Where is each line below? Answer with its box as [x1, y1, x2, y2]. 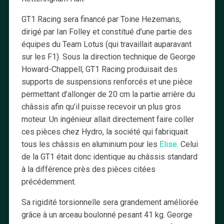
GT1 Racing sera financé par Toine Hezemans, [21, 14, 181, 24]
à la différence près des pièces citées [21, 164, 155, 174]
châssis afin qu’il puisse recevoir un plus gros [21, 102, 181, 112]
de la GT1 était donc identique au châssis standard [21, 152, 197, 162]
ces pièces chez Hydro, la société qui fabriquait [21, 127, 188, 137]
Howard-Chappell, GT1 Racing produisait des [21, 64, 177, 74]
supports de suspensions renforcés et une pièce [21, 77, 192, 87]
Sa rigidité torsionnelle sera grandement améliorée [21, 197, 198, 207]
